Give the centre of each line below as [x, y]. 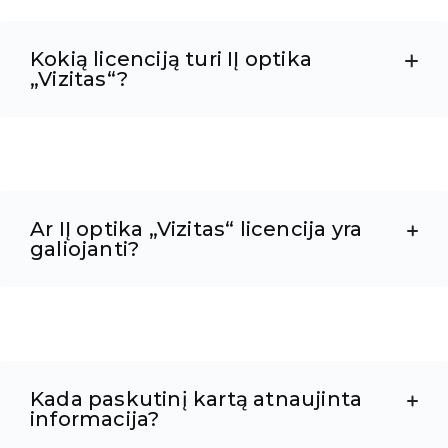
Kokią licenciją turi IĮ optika [171, 59]
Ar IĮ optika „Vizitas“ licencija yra [196, 229]
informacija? [95, 419]
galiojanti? [85, 249]
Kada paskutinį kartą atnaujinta [196, 399]
